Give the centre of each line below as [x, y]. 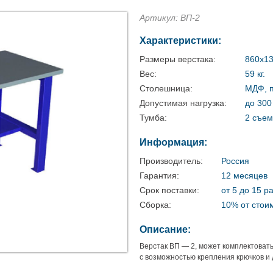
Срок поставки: [169, 190]
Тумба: [153, 118]
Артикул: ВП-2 [170, 18]
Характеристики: [180, 41]
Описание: [165, 229]
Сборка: [155, 205]
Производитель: [171, 161]
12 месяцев [244, 175]
